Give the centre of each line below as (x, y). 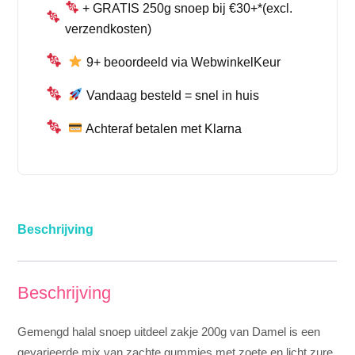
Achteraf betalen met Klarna (162, 128)
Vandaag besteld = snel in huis (171, 95)
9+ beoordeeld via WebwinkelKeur (181, 62)
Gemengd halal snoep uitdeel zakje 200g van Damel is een (169, 332)
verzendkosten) (108, 29)
